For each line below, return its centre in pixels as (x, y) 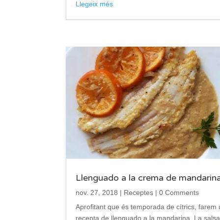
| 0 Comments (176, 193)
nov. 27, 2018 (97, 193)
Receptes (139, 193)
